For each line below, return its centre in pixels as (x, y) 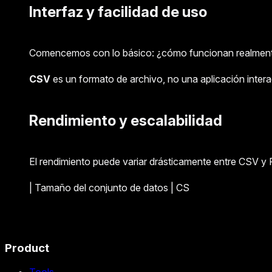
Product (27, 248)
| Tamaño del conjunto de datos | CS (109, 188)
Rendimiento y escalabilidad (126, 121)
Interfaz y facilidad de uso (118, 12)
